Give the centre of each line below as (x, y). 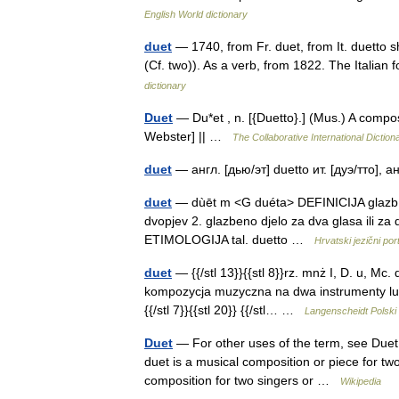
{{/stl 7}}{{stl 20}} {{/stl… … (224, 310)
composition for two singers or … (242, 380)
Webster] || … (188, 136)
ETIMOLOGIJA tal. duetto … (229, 240)
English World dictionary (196, 14)
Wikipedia (361, 381)
